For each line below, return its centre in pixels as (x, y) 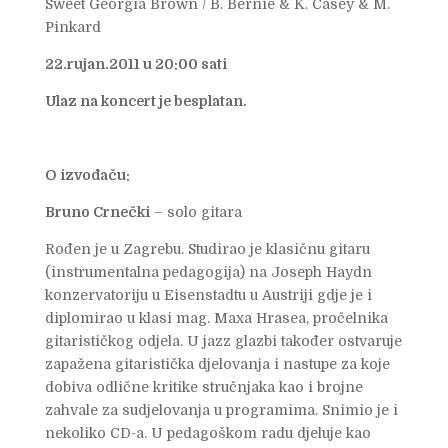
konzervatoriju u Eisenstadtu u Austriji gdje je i (208, 294)
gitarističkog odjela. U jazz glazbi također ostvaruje (223, 340)
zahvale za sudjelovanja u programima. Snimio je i (221, 409)
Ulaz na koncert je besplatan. (145, 100)
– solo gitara (195, 211)
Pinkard (72, 26)
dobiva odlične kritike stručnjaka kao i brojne (203, 386)
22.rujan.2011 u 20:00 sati (135, 63)
